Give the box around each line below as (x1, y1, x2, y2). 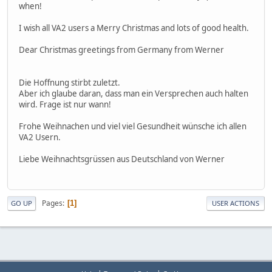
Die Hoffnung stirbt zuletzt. (19, 77, 120, 89)
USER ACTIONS (212, 199, 259, 208)
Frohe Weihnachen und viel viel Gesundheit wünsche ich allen (19, 121, 246, 132)
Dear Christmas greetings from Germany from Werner (19, 44, 224, 56)
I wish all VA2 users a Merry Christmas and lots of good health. (19, 22, 249, 34)
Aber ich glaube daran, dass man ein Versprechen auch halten (19, 88, 248, 100)
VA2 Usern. (19, 132, 61, 143)
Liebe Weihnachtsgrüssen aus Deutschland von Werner (19, 154, 225, 165)
